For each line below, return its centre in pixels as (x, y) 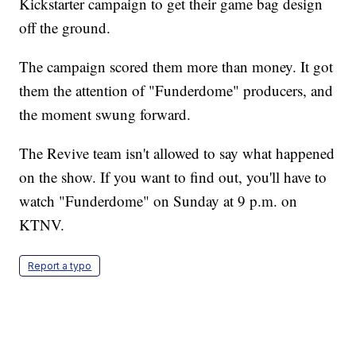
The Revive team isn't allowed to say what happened (177, 153)
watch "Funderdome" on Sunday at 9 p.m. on (159, 201)
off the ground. (65, 28)
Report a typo (60, 266)
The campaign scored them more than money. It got (176, 67)
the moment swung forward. (105, 114)
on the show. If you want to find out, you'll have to (173, 177)
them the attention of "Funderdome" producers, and (176, 91)
